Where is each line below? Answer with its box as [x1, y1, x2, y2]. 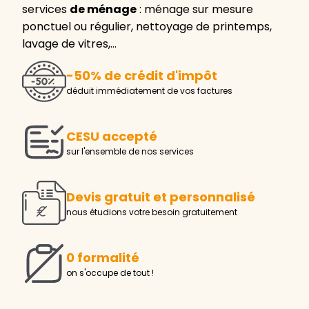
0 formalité [66, 249, 139, 267]
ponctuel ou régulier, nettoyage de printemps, [22, 18, 272, 34]
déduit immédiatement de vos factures [66, 85, 232, 97]
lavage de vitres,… [22, 35, 117, 52]
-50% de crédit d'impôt [66, 67, 217, 85]
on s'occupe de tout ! [66, 267, 154, 279]
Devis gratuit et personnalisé [66, 188, 255, 206]
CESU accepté [66, 128, 157, 146]
